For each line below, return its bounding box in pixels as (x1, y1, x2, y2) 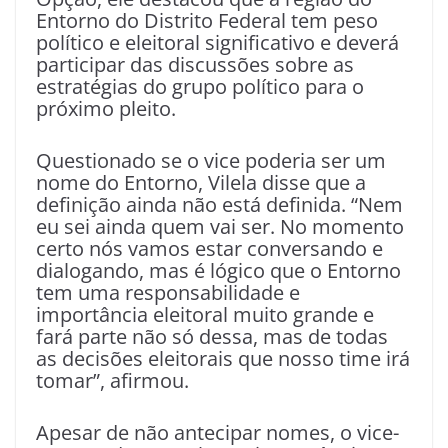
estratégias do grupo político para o (36, 73, 364, 100)
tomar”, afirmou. (36, 367, 189, 394)
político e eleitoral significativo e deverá (36, 29, 399, 56)
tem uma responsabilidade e (36, 279, 300, 306)
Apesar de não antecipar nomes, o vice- (36, 419, 399, 446)
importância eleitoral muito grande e (36, 301, 374, 328)
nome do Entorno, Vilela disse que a (36, 169, 366, 196)
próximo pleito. (36, 95, 176, 122)
